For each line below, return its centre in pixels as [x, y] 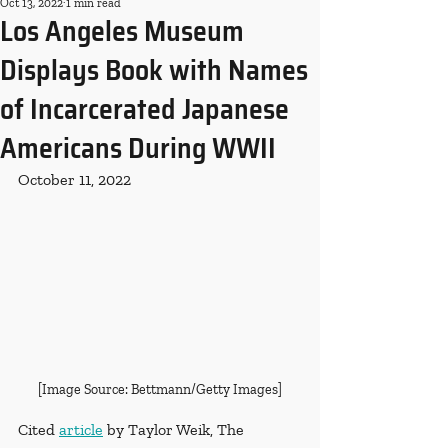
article [81, 430]
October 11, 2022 [74, 179]
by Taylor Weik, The [175, 430]
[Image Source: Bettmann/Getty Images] [160, 390]
